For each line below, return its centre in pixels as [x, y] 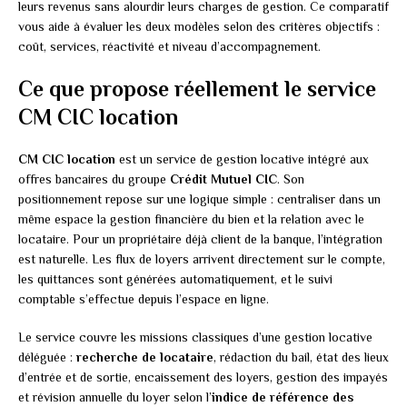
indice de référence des [283, 397]
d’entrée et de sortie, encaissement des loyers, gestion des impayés [203, 377]
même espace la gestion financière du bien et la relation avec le [191, 219]
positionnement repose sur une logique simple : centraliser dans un [199, 199]
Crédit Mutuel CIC [223, 179]
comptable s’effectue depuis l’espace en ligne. [144, 299]
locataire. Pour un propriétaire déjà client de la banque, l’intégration [200, 239]
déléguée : [47, 357]
